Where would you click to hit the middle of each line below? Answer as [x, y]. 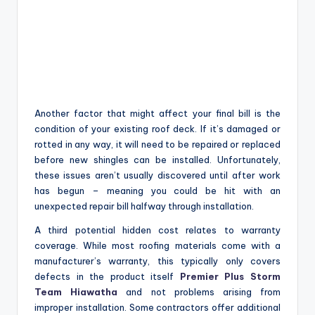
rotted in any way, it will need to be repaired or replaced [157, 144]
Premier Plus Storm [230, 277]
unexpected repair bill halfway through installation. [144, 206]
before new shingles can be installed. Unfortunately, [157, 160]
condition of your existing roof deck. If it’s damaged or [157, 129]
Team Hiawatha [76, 292]
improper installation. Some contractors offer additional [157, 308]
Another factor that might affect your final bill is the [157, 114]
